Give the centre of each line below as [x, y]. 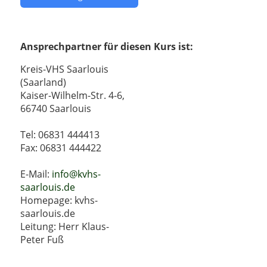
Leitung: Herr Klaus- [65, 227]
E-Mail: [36, 174]
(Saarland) [44, 83]
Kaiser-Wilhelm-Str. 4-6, [73, 96]
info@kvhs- [77, 174]
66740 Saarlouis [56, 109]
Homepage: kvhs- [59, 201]
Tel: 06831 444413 [60, 135]
